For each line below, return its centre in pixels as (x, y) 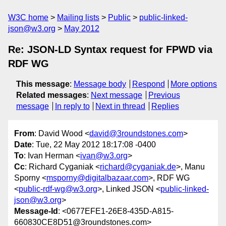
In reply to (72, 106)
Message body (100, 84)
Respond (148, 84)
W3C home (28, 17)
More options (194, 84)
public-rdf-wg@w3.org (58, 189)
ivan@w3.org (104, 156)
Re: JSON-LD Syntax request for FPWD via (110, 49)
